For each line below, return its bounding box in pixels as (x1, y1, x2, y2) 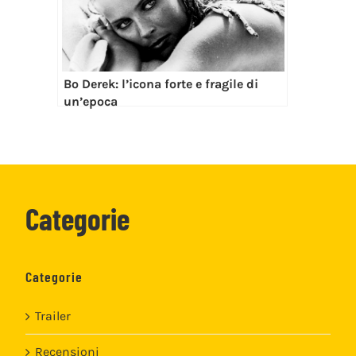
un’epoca (64, 94, 118, 110)
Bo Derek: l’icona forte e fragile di (64, 76, 258, 92)
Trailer (35, 308, 71, 324)
